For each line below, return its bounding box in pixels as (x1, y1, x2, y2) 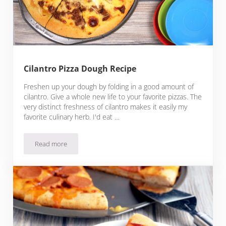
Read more (35, 139, 68, 148)
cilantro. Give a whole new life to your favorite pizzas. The (24, 91, 202, 101)
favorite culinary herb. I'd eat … (24, 111, 120, 122)
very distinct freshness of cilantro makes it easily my (24, 101, 188, 111)
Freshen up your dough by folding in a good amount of (24, 81, 194, 91)
